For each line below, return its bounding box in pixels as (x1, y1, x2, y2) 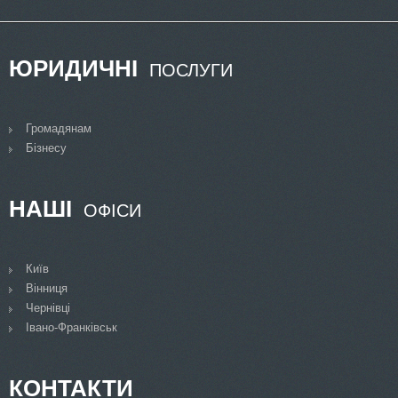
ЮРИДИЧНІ (9, 54, 138, 82)
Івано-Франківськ (26, 320, 117, 334)
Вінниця (26, 281, 68, 295)
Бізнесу (26, 140, 67, 155)
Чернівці (26, 300, 70, 314)
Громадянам (26, 121, 92, 135)
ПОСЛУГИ (144, 60, 233, 80)
